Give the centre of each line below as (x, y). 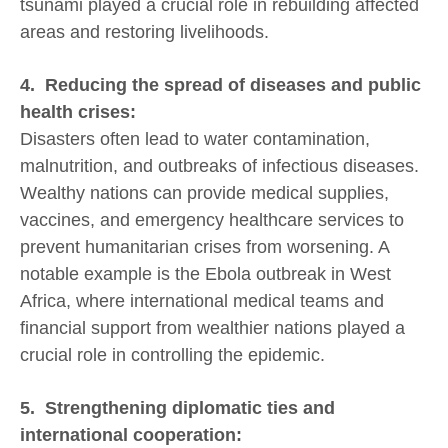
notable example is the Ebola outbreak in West (205, 274)
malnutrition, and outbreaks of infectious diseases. (219, 166)
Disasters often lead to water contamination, (195, 139)
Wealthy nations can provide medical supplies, (204, 193)
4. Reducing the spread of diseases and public (220, 85)
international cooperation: (131, 435)
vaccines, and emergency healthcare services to (212, 220)
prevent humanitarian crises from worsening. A (204, 247)
